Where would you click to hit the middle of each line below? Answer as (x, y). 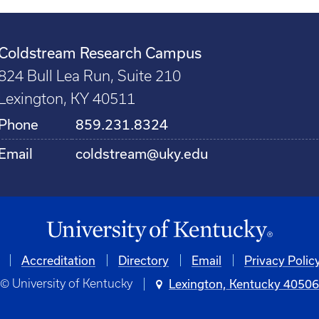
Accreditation (58, 261)
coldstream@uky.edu (142, 154)
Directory (143, 261)
